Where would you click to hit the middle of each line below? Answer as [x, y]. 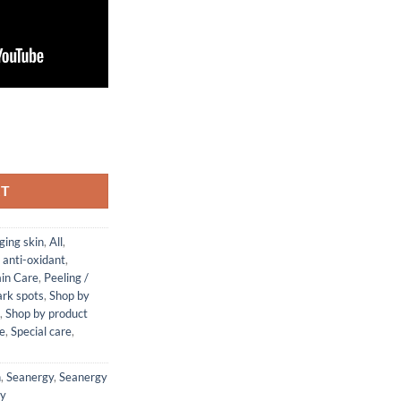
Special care [41, 331]
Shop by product [47, 313]
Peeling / [66, 277]
